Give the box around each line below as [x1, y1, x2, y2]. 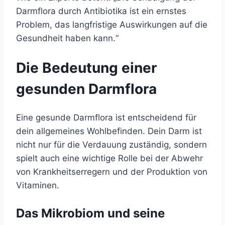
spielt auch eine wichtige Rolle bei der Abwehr [16, 153, 203, 163]
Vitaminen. [16, 180, 59, 190]
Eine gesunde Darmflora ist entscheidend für [16, 112, 196, 123]
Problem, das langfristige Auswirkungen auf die [16, 20, 207, 30]
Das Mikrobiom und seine [16, 205, 165, 220]
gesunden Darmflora [16, 80, 157, 97]
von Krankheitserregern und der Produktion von [16, 166, 207, 177]
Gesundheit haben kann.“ [16, 33, 119, 44]
